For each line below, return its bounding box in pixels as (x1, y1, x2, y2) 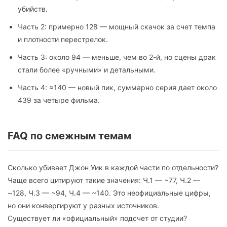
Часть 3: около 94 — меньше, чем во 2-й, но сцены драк (18, 53, 216, 62)
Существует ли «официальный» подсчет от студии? (8, 214, 187, 223)
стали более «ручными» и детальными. (18, 65, 156, 74)
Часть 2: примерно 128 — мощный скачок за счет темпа (18, 22, 215, 31)
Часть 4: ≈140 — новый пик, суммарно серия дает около (18, 83, 217, 92)
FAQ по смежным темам (8, 130, 131, 142)
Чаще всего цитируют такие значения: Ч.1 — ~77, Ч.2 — (8, 176, 200, 185)
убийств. (18, 5, 48, 14)
